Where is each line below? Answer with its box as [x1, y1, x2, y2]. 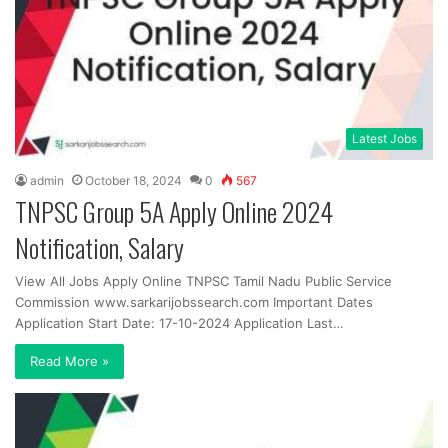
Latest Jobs [352, 131, 417, 147]
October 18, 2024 [85, 173, 182, 189]
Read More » [30, 353, 109, 370]
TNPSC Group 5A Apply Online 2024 [15, 192, 333, 232]
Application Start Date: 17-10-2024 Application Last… [15, 315, 344, 332]
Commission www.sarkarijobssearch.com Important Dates [15, 294, 373, 311]
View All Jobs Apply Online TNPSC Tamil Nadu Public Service [15, 273, 392, 290]
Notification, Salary [15, 228, 184, 268]
